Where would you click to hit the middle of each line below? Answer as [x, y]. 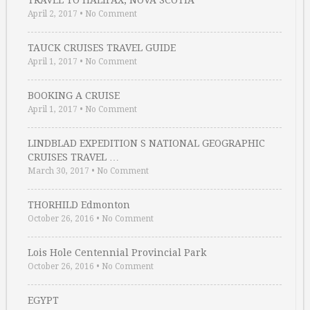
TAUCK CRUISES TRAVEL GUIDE [102, 48]
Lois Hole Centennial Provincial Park [117, 253]
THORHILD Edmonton [79, 205]
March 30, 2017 [58, 171]
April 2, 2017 [53, 14]
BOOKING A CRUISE [74, 96]
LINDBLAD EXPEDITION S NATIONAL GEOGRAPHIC [146, 144]
